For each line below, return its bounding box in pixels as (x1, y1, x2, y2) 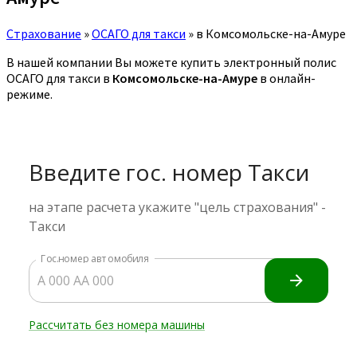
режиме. (6, 85, 53, 102)
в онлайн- (257, 69, 316, 86)
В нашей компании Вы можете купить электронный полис (6, 53, 336, 70)
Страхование (6, 25, 81, 41)
